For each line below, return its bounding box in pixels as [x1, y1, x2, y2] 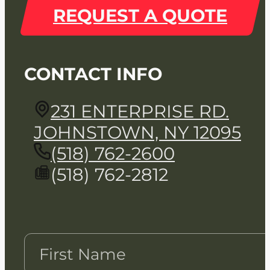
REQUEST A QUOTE [53, 5, 227, 27]
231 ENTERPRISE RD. [51, 100, 229, 122]
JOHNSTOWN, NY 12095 [34, 121, 241, 143]
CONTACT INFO [24, 63, 162, 84]
